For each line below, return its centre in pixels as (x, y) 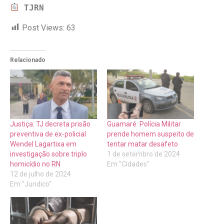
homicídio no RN (35, 164)
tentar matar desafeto (142, 144)
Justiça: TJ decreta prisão (50, 124)
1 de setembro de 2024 (143, 154)
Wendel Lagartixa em (43, 144)
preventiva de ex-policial (48, 134)
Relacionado (28, 60)
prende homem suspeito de (150, 134)
